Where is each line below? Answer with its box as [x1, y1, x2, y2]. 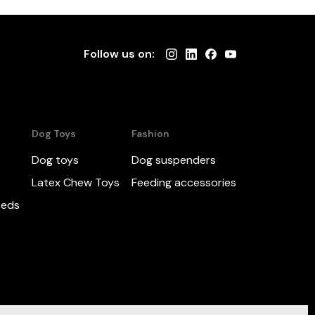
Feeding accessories [131, 175, 236, 190]
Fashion [131, 127, 169, 140]
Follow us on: [83, 46, 155, 61]
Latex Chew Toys [31, 175, 120, 190]
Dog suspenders [131, 153, 216, 167]
